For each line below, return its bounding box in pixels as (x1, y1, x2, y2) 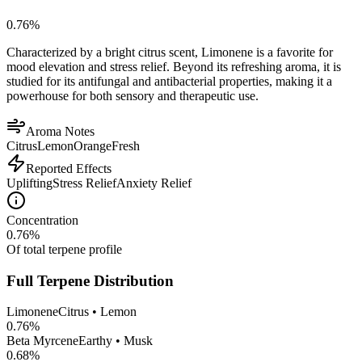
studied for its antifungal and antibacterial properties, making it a (6, 74, 332, 88)
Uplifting (6, 175, 53, 190)
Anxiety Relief (116, 175, 192, 190)
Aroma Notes (26, 124, 95, 138)
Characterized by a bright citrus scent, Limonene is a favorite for (6, 44, 333, 59)
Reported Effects (26, 161, 112, 175)
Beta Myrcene (6, 334, 78, 348)
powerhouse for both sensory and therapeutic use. (6, 88, 259, 103)
